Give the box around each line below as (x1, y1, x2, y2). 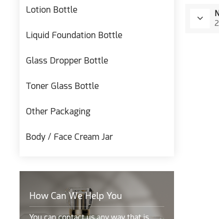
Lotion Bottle (26, 4, 78, 15)
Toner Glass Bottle (26, 81, 99, 91)
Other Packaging (26, 106, 91, 117)
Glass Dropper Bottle (26, 55, 109, 66)
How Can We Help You (29, 190, 122, 202)
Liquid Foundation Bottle (26, 30, 123, 41)
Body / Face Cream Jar (26, 131, 113, 142)
